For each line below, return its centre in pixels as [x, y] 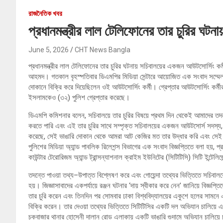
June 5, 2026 [49, 50]
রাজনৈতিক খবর [45, 14]
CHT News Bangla [103, 50]
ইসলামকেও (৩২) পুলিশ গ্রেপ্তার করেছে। [79, 98]
